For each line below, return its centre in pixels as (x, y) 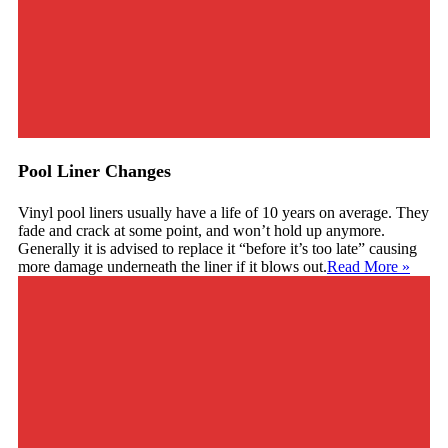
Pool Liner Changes (94, 171)
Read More (362, 267)
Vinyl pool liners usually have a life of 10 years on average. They (223, 213)
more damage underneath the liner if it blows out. (172, 267)
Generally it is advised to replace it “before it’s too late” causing (217, 249)
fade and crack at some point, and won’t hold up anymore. (201, 231)
